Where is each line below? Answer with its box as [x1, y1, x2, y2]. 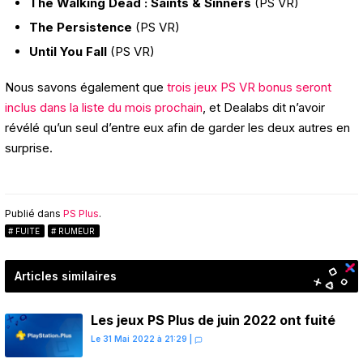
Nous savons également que [5, 79, 167, 96]
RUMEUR [58, 226, 95, 237]
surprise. [5, 140, 53, 156]
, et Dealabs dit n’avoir [203, 100, 325, 116]
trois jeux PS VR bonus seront [167, 79, 331, 96]
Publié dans [5, 207, 63, 220]
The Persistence [29, 19, 132, 36]
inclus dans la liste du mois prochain [5, 100, 203, 116]
